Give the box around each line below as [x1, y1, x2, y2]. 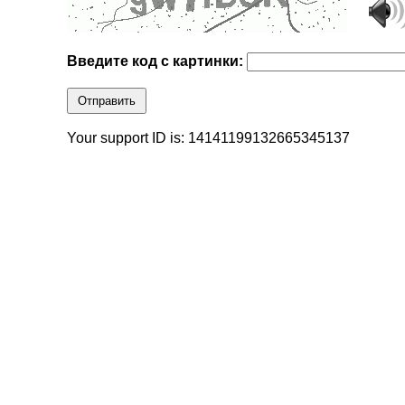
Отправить [78, 94, 137, 108]
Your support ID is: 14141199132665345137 [67, 130, 351, 146]
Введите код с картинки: [67, 53, 248, 70]
